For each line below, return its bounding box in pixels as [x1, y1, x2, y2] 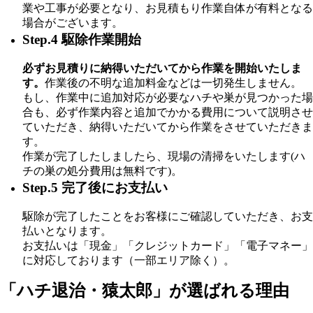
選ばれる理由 [187, 282, 289, 300]
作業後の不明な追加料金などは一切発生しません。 [45, 77, 302, 89]
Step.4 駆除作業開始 [22, 32, 141, 47]
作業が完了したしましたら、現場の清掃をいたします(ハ [22, 150, 305, 162]
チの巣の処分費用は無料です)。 [22, 165, 182, 177]
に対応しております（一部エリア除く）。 [22, 254, 235, 266]
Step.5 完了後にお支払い [22, 180, 168, 195]
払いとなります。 [22, 225, 112, 237]
